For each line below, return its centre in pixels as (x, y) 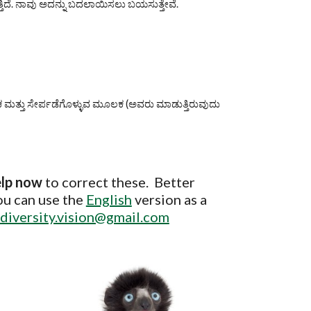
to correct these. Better (120, 182)
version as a (169, 199)
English (109, 199)
